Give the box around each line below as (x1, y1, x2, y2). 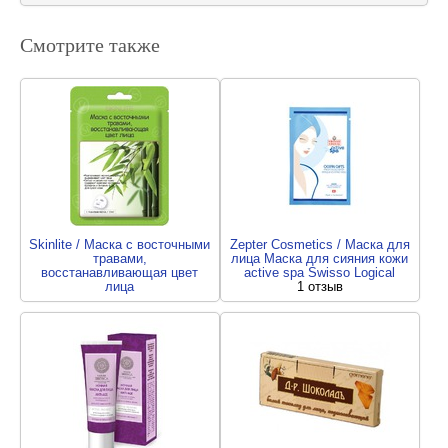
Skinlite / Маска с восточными (29, 237, 211, 252)
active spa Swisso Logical (244, 265, 396, 280)
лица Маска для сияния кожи (231, 251, 409, 266)
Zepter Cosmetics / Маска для (229, 237, 410, 252)
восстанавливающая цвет (41, 265, 199, 280)
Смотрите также (20, 31, 160, 58)
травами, (92, 251, 147, 266)
